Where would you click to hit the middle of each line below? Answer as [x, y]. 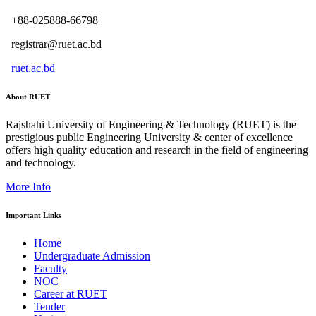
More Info [28, 186]
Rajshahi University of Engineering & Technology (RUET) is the [151, 124]
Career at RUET [71, 293]
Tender [49, 306]
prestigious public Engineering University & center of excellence [149, 137]
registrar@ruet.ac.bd [54, 44]
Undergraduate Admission [92, 255]
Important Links [34, 215]
